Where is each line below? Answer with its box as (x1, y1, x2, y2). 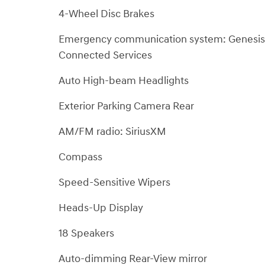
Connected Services (59, 48, 152, 62)
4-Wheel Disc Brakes (59, 7, 154, 21)
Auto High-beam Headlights (59, 73, 189, 88)
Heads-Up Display (59, 201, 143, 215)
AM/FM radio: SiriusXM (59, 124, 166, 138)
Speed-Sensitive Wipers (59, 175, 170, 189)
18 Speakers (59, 226, 114, 240)
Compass (59, 150, 102, 164)
